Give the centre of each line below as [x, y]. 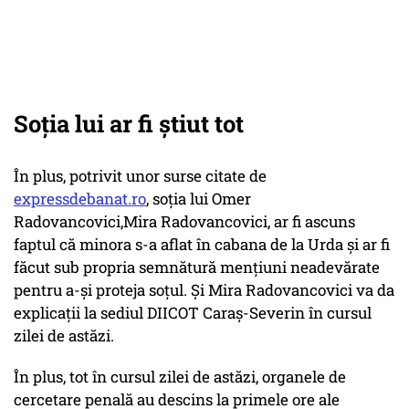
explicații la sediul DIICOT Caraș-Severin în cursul [193, 313]
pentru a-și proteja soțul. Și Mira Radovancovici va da [204, 290]
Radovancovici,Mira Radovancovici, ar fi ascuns [184, 222]
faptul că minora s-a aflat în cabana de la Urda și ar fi [202, 245]
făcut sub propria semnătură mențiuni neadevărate [197, 267]
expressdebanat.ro [80, 199]
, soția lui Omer [199, 199]
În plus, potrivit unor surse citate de [140, 176]
